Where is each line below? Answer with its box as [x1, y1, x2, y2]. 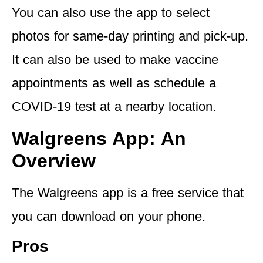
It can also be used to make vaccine [12, 52, 218, 68]
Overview [12, 150, 96, 171]
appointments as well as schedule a [12, 76, 216, 91]
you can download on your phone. [12, 208, 210, 224]
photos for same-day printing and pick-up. [12, 29, 248, 44]
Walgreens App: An [12, 127, 186, 149]
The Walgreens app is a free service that [12, 185, 244, 200]
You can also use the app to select [12, 5, 210, 21]
